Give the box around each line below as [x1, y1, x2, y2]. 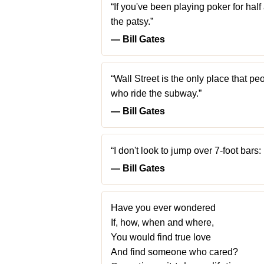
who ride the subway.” [111, 88, 202, 98]
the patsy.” [111, 16, 153, 27]
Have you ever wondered [111, 203, 218, 213]
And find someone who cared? [111, 247, 238, 257]
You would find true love [111, 232, 213, 242]
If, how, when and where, [111, 217, 216, 227]
